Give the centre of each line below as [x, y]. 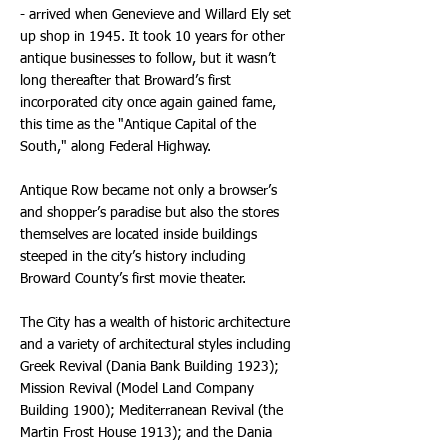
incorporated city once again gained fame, [148, 103]
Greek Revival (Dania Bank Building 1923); [149, 367]
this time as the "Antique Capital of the [138, 125]
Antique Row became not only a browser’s [148, 191]
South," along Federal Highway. [115, 147]
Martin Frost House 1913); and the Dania [146, 433]
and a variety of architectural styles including [155, 345]
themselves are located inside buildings [138, 235]
